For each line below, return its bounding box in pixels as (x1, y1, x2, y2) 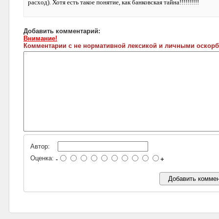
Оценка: (30, 154, 54, 162)
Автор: (30, 143, 50, 150)
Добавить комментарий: (23, 27, 100, 35)
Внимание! (23, 35, 57, 42)
